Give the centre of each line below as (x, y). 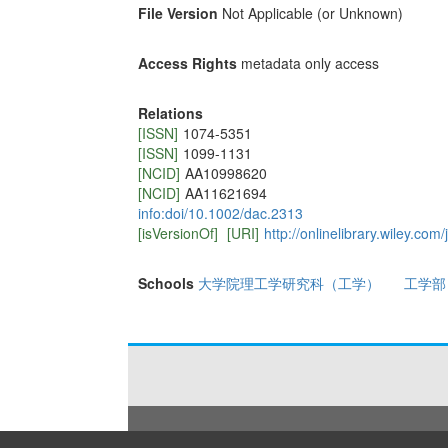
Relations (170, 113)
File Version (177, 13)
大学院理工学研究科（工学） (288, 283)
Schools (165, 283)
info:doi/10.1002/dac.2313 (220, 213)
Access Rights (187, 63)
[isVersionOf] (177, 233)
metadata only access (309, 63)
